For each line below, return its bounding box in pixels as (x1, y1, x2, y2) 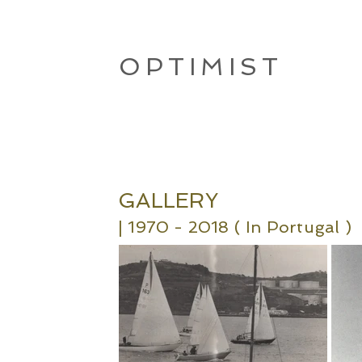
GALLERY (118, 188, 218, 213)
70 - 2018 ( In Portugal (145, 217, 340, 237)
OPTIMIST (119, 53, 283, 81)
